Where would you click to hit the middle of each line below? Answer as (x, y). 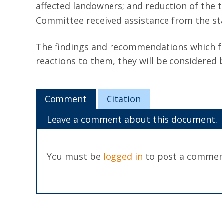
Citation (123, 99)
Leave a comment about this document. (132, 119)
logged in (123, 156)
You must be (75, 156)
